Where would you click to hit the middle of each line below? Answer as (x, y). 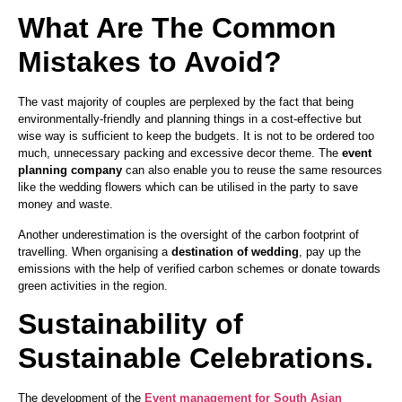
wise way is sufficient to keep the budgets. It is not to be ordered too (196, 136)
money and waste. (66, 205)
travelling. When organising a (95, 251)
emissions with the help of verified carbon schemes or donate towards (199, 268)
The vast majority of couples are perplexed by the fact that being (186, 102)
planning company (70, 170)
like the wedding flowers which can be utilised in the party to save (188, 188)
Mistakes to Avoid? (150, 62)
